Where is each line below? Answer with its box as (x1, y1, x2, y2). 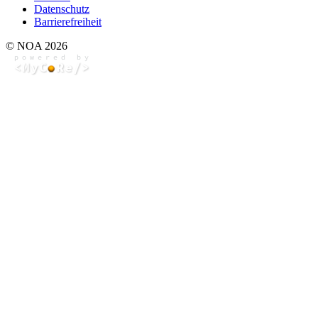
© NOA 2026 (6, 39, 67, 52)
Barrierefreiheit (34, 15, 102, 28)
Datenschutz (34, 2, 89, 15)
